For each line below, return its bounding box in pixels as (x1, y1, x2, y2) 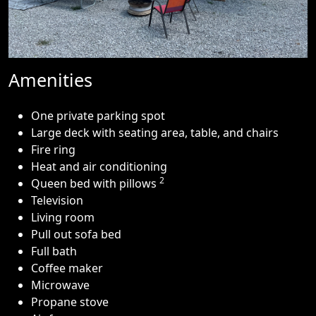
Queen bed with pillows (31, 176, 159, 191)
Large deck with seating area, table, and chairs (31, 125, 279, 140)
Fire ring (31, 142, 75, 157)
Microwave (31, 277, 90, 293)
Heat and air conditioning (31, 159, 167, 174)
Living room (31, 209, 95, 225)
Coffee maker (31, 260, 103, 276)
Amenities (8, 68, 92, 92)
